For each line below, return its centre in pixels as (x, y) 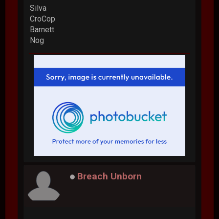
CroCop (43, 19)
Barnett (42, 29)
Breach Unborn (110, 176)
